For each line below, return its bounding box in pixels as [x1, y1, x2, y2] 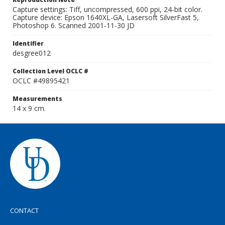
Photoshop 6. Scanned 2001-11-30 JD [13, 21, 135, 30]
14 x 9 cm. [13, 103, 46, 113]
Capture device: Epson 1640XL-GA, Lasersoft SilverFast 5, [13, 13, 199, 22]
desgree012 [13, 48, 51, 58]
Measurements [13, 94, 62, 103]
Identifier [13, 39, 44, 48]
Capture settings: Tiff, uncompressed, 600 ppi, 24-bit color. [13, 5, 202, 14]
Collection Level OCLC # [13, 67, 88, 75]
